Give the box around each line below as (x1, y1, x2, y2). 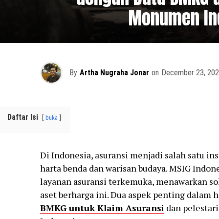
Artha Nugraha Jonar (79, 68, 149, 78)
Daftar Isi (7, 112, 38, 122)
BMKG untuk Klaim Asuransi (40, 202, 164, 214)
